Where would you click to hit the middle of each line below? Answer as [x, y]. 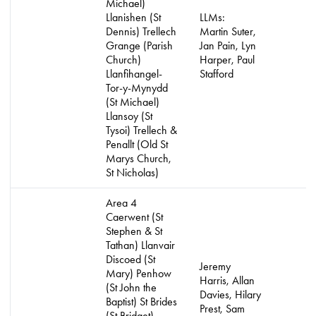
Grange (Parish [139, 45]
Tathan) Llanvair [140, 245]
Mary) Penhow [139, 273]
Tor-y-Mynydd [137, 88]
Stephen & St [134, 231]
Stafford [217, 74]
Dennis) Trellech [141, 31]
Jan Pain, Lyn [228, 45]
